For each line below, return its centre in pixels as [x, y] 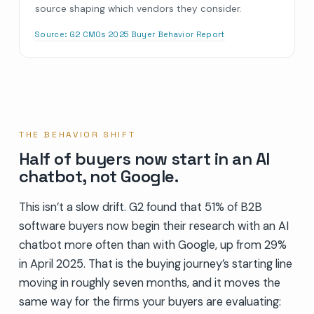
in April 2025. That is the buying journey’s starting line [155, 264]
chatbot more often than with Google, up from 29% [152, 245]
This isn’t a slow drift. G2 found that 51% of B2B [140, 207]
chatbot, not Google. [98, 176]
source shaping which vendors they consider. [138, 8]
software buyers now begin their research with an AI [153, 226]
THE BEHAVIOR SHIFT [77, 134]
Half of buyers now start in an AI [144, 158]
